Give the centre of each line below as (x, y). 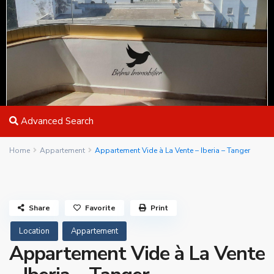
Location (34, 231)
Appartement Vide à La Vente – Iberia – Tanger (172, 150)
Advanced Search (56, 121)
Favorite (100, 208)
